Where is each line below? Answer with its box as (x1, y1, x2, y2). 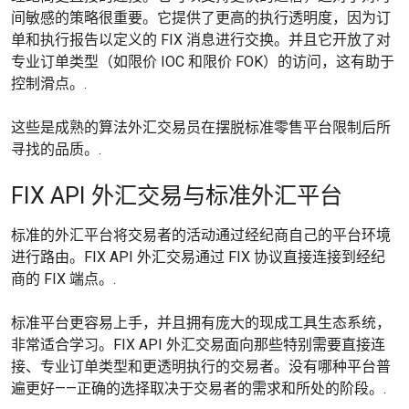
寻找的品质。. (11, 141, 101, 159)
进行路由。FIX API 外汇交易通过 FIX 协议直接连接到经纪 (11, 248, 385, 267)
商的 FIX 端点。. (11, 270, 116, 288)
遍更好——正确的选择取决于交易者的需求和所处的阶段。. (11, 380, 386, 398)
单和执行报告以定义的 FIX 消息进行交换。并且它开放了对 (11, 31, 391, 49)
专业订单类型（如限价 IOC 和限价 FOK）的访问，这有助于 (11, 53, 394, 71)
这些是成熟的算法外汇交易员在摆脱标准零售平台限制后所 (11, 119, 391, 137)
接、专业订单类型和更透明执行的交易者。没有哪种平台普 (11, 358, 391, 376)
